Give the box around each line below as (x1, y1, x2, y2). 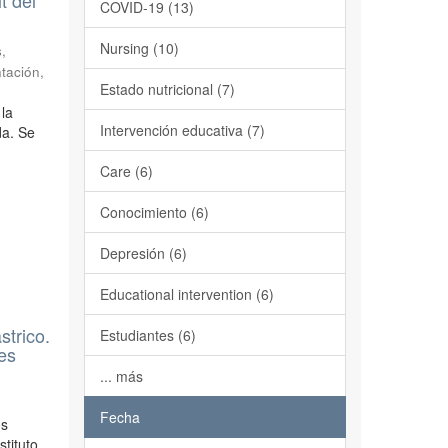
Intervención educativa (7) (99, 120, 265, 140)
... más (99, 366, 143, 386)
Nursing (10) (99, 38, 179, 58)
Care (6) (99, 161, 153, 181)
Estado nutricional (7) (99, 79, 235, 99)
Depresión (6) (99, 243, 187, 263)
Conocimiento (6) (99, 202, 209, 222)
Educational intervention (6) (99, 284, 274, 304)
